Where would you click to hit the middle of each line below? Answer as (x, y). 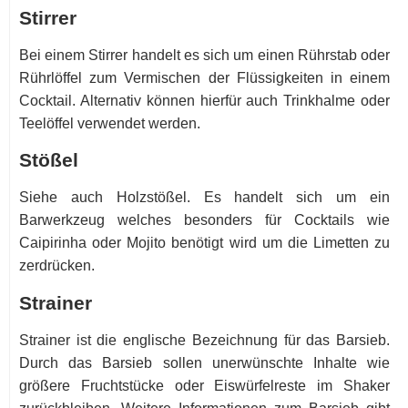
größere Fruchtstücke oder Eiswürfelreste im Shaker (204, 385)
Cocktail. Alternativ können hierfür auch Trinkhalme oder (204, 100)
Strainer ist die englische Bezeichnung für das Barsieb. (204, 340)
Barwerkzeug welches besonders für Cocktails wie (204, 220)
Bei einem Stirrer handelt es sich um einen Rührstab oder (204, 55)
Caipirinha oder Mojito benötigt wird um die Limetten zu (204, 243)
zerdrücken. (57, 266)
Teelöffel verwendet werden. (110, 123)
